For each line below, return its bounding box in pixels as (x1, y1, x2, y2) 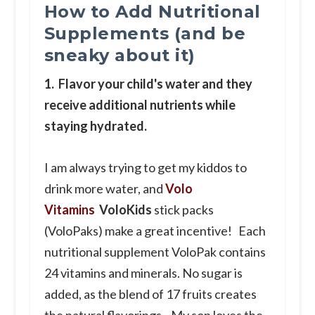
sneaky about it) (44, 44, 195, 65)
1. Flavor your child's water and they (44, 75, 252, 91)
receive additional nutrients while (44, 96, 236, 112)
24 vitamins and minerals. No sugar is (44, 264, 243, 281)
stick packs (151, 201, 214, 217)
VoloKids (96, 201, 152, 217)
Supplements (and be (44, 22, 246, 44)
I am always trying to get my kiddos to (44, 159, 247, 175)
